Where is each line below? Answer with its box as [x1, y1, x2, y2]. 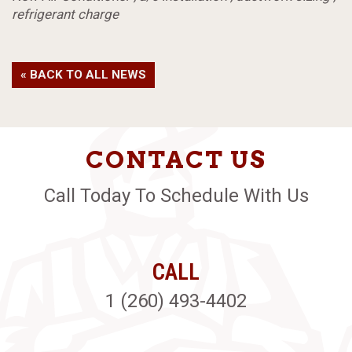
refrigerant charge [12, 6, 119, 23]
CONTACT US [86, 145, 266, 175]
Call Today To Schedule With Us [43, 185, 309, 207]
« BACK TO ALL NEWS [20, 68, 146, 82]
